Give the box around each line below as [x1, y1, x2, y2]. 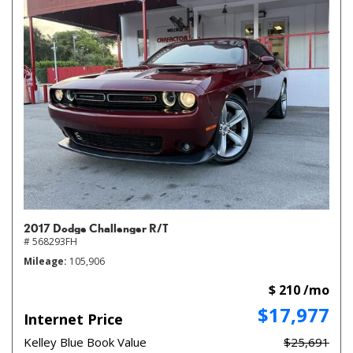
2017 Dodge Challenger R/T [24, 220, 169, 235]
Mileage [24, 254, 64, 268]
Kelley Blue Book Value [24, 333, 147, 350]
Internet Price [24, 309, 123, 329]
